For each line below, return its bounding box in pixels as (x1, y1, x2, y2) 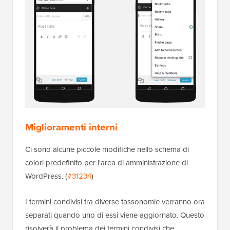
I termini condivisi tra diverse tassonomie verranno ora (25, 196, 205, 208)
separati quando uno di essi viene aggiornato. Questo (25, 209, 204, 221)
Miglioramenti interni (25, 120, 118, 135)
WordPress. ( (25, 170, 67, 182)
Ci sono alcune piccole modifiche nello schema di (25, 144, 189, 156)
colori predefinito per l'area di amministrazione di (25, 157, 188, 169)
